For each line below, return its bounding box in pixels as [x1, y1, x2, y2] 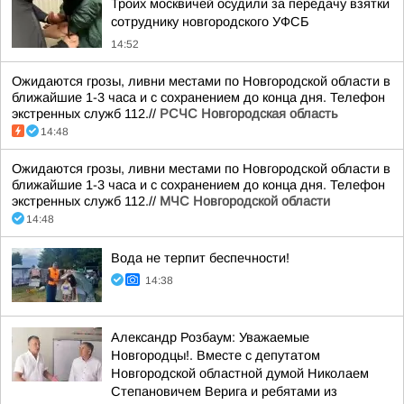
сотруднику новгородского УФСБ [111, 14, 309, 29]
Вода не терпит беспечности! [111, 251, 289, 265]
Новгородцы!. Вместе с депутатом [111, 348, 320, 363]
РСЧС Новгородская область [160, 106, 338, 121]
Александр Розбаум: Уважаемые [111, 330, 309, 344]
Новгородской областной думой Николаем [111, 366, 369, 381]
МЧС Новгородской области [160, 194, 330, 208]
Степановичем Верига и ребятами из [111, 384, 337, 399]
